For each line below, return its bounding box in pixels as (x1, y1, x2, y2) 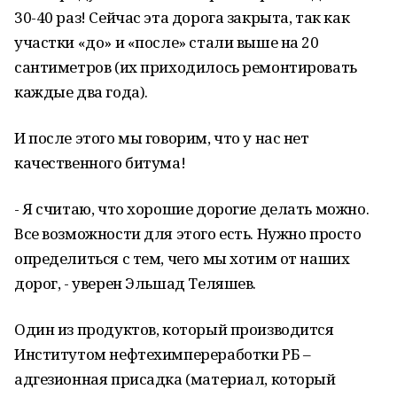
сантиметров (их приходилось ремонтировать (14, 57, 357, 77)
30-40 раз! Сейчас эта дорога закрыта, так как (14, 7, 350, 27)
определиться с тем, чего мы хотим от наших (14, 248, 350, 269)
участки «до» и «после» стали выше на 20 (14, 32, 319, 52)
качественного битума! (14, 152, 186, 173)
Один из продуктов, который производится (14, 319, 334, 339)
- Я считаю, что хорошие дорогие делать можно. (14, 198, 370, 219)
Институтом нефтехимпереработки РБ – (14, 344, 311, 364)
